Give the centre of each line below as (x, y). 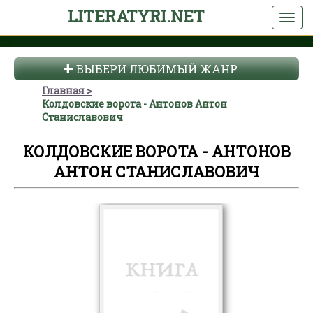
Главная (63, 90)
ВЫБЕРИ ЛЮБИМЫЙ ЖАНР (156, 69)
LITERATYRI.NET (136, 16)
